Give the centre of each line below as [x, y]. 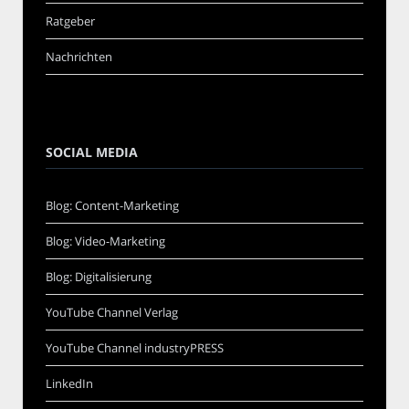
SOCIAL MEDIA [92, 152]
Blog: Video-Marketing [105, 241]
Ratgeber [70, 21]
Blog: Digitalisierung [99, 276]
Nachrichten [79, 56]
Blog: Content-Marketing [112, 205]
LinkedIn [69, 383]
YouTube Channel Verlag [112, 312]
